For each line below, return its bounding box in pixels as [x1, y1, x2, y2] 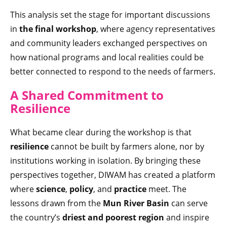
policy [69, 183, 93, 195]
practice [114, 183, 146, 195]
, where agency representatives [96, 23, 215, 35]
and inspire [164, 212, 209, 223]
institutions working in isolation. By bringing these [10, 155, 201, 167]
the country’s [10, 212, 62, 223]
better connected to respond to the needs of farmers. [10, 66, 215, 78]
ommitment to [75, 87, 164, 104]
